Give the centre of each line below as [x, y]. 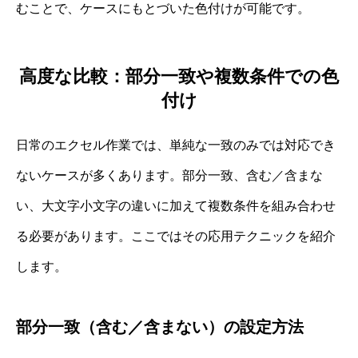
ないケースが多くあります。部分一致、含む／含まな [169, 175]
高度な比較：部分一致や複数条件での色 [179, 76]
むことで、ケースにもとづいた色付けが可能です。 [163, 9]
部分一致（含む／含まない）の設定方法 [160, 326]
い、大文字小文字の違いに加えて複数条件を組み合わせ [176, 205]
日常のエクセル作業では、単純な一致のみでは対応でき [176, 145]
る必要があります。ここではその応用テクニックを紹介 [176, 236]
